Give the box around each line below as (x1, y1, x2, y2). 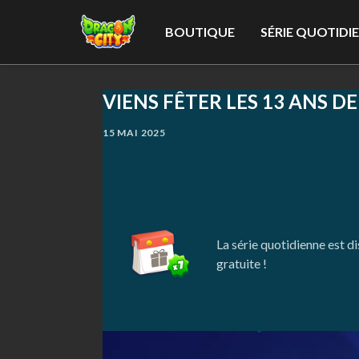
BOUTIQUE (165, 24, 236, 39)
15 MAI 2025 (103, 127, 166, 139)
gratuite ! (216, 256, 267, 271)
